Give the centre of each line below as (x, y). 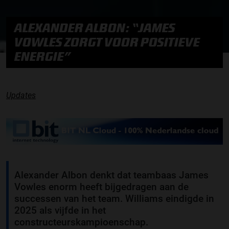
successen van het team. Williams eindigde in (114, 199)
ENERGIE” (42, 56)
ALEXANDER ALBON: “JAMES (95, 28)
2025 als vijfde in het (60, 210)
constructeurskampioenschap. (81, 222)
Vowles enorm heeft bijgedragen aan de (101, 187)
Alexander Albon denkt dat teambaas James (111, 175)
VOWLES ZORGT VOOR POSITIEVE (107, 42)
